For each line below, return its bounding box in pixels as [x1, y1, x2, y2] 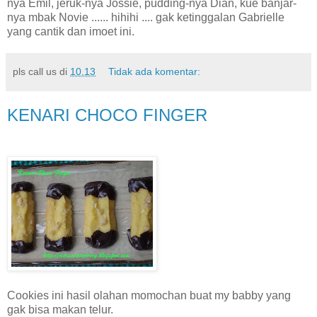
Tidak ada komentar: [108, 66, 201, 78]
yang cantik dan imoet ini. [7, 25, 134, 38]
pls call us [13, 66, 57, 78]
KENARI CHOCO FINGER [7, 105, 207, 125]
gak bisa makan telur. [7, 304, 113, 316]
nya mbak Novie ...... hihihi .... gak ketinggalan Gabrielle [7, 11, 284, 24]
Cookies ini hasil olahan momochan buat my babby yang [7, 289, 291, 301]
